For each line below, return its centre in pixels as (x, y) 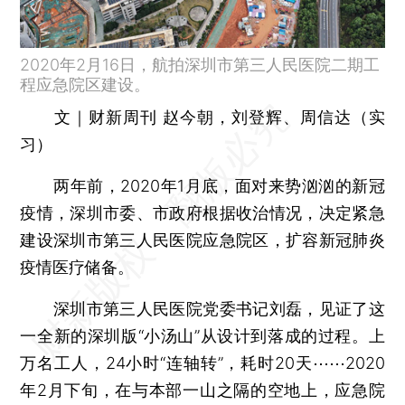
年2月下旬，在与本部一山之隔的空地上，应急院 (202, 390)
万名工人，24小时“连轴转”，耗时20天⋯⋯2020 (202, 363)
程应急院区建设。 (85, 84)
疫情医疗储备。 (77, 267)
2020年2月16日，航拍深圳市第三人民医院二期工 (200, 64)
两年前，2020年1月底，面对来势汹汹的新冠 (202, 185)
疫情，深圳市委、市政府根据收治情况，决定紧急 (202, 212)
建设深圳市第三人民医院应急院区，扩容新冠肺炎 (202, 240)
